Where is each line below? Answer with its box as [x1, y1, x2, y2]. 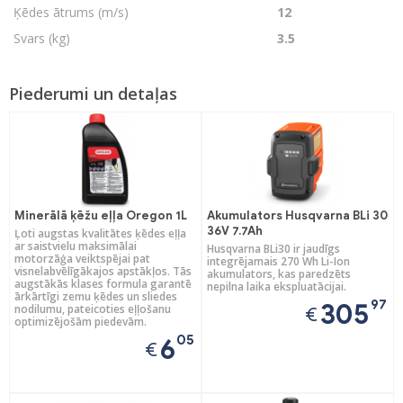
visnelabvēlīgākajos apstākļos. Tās [14, 264, 192, 279]
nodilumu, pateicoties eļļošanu [14, 301, 171, 317]
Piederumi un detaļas [9, 83, 177, 104]
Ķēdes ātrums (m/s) [13, 4, 129, 21]
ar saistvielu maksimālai [14, 238, 137, 254]
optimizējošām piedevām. [14, 314, 147, 329]
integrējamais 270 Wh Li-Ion [207, 254, 350, 269]
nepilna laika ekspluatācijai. [207, 279, 346, 294]
